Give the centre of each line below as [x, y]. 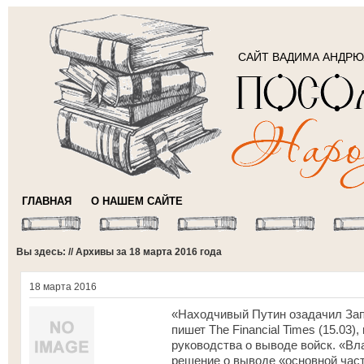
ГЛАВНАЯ [47, 201]
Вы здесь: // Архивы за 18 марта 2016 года [119, 252]
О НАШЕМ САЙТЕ [137, 201]
